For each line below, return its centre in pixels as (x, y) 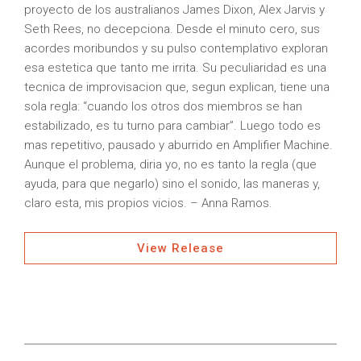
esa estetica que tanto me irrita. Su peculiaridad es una (175, 68)
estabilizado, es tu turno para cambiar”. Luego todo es (172, 126)
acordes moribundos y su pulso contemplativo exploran (176, 48)
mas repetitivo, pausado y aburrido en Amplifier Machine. (178, 145)
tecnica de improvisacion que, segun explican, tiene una (177, 87)
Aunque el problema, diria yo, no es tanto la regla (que (170, 164)
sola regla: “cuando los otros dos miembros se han (163, 106)
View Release (180, 248)
